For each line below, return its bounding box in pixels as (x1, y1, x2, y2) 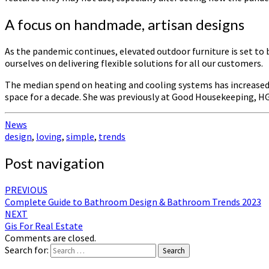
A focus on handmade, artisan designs (5, 16, 244, 34)
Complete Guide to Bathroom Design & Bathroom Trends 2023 (5, 195, 261, 208)
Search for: (5, 243, 49, 256)
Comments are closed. (5, 231, 96, 244)
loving (36, 130, 62, 143)
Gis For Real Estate (5, 219, 83, 232)
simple (66, 130, 94, 143)
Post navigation (5, 154, 104, 172)
